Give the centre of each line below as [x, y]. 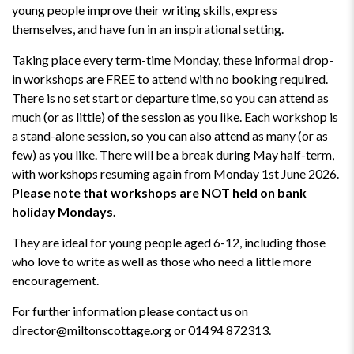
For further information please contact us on [130, 311]
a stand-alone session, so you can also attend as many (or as [170, 136]
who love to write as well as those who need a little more [162, 261]
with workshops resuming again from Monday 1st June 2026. [175, 173]
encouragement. [55, 280]
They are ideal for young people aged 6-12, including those [169, 242]
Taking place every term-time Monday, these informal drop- [173, 60]
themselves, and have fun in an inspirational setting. [148, 29]
